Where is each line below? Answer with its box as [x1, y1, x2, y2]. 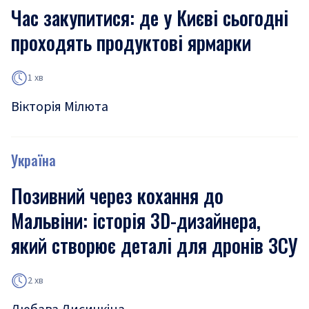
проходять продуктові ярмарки [11, 28, 251, 57]
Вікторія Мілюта [11, 97, 108, 117]
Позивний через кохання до [11, 181, 223, 210]
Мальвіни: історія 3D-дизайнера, [11, 206, 261, 235]
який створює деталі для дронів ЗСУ [11, 231, 298, 259]
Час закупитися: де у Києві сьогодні [11, 3, 288, 32]
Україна [11, 150, 56, 170]
